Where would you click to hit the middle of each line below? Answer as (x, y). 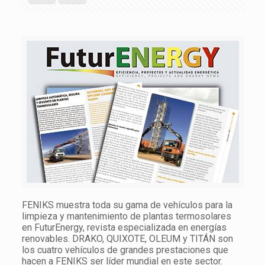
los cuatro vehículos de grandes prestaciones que (125, 250)
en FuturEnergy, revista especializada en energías (124, 227)
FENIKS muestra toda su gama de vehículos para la (127, 205)
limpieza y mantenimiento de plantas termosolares (126, 216)
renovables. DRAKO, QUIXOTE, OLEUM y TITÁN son (127, 239)
